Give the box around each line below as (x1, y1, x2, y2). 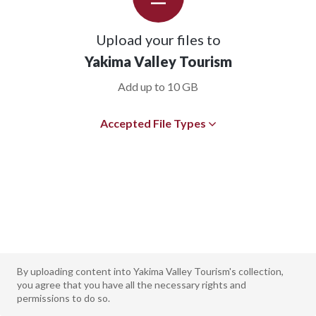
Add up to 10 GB (118, 80, 198, 94)
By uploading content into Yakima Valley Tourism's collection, (17, 265, 284, 277)
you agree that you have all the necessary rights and (17, 279, 246, 291)
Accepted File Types (99, 116, 206, 130)
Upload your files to (95, 31, 221, 49)
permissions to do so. (17, 292, 110, 304)
